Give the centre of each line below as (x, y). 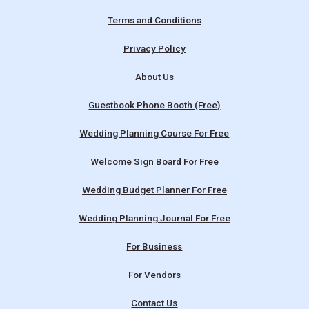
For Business (154, 246)
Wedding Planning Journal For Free (154, 218)
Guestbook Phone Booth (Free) (154, 104)
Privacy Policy (154, 48)
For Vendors (154, 274)
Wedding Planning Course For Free (154, 133)
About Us (154, 76)
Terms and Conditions (154, 20)
